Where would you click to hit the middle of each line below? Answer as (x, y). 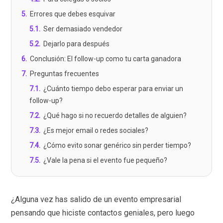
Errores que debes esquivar (73, 14)
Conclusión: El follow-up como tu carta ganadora (106, 59)
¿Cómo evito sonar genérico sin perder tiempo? (117, 146)
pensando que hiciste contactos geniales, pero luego (103, 213)
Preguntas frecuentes (65, 74)
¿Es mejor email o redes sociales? (96, 131)
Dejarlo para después (77, 44)
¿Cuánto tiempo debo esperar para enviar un (113, 89)
